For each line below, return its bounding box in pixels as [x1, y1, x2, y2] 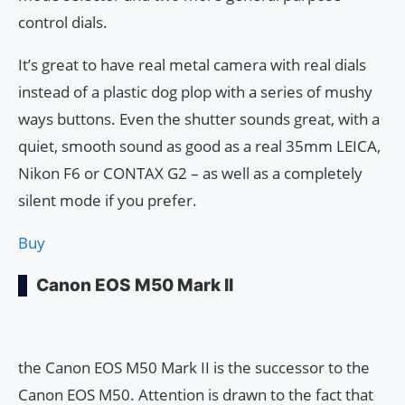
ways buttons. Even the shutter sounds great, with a [18, 108, 380, 130]
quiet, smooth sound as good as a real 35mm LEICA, [18, 136, 381, 157]
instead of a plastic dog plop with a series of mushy [18, 81, 372, 103]
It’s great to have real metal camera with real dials [18, 54, 366, 76]
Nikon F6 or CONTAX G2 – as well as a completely [18, 163, 363, 184]
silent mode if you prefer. [18, 190, 197, 212]
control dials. [18, 12, 108, 33]
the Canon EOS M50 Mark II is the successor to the [18, 357, 370, 379]
